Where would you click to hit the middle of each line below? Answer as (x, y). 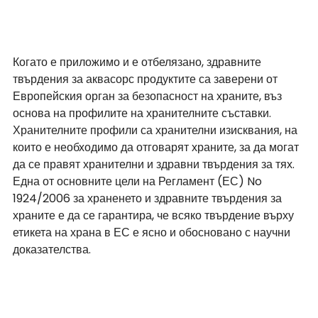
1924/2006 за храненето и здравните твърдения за (149, 198)
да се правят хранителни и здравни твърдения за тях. (155, 164)
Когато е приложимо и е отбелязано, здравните (138, 62)
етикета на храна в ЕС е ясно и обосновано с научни (153, 232)
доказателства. (52, 249)
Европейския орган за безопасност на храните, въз (149, 96)
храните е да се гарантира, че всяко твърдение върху (155, 215)
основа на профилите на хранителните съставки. (143, 113)
